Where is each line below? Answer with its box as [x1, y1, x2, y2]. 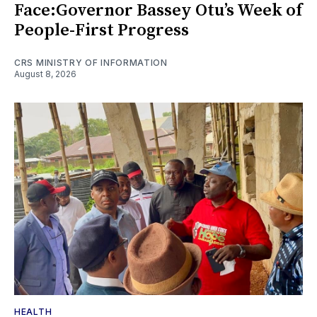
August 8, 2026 [14, 68, 76, 79]
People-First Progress [14, 19, 189, 41]
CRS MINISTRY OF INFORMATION [14, 57, 168, 68]
